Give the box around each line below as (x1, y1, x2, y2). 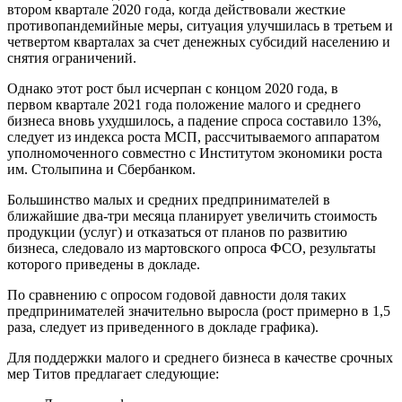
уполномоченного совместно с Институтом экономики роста (7, 144, 382, 161)
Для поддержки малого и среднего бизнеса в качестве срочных (7, 349, 393, 365)
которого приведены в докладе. (7, 256, 200, 272)
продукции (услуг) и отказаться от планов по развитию (7, 223, 347, 240)
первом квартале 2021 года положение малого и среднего (7, 96, 361, 112)
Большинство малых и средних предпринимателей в (7, 191, 330, 207)
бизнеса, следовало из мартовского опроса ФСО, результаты (7, 240, 376, 256)
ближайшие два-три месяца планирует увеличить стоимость (7, 207, 377, 223)
